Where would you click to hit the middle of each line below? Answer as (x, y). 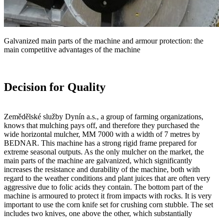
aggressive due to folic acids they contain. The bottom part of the (103, 187)
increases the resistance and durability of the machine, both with (102, 170)
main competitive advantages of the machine (72, 50)
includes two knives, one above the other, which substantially (98, 214)
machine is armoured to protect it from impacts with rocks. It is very (108, 196)
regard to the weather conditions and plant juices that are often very (107, 178)
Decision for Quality (55, 87)
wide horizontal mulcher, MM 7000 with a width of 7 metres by (102, 134)
